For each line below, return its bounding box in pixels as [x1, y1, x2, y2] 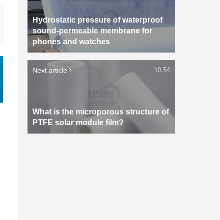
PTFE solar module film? [32, 118, 124, 127]
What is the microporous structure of [32, 108, 169, 116]
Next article [32, 66, 69, 74]
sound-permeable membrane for [32, 27, 152, 35]
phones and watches [32, 37, 110, 46]
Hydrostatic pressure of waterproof [32, 16, 163, 24]
